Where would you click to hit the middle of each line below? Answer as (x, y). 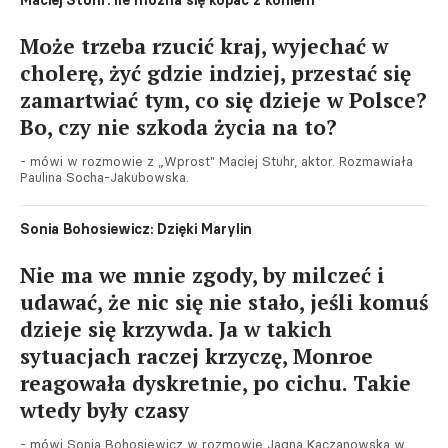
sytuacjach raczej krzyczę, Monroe (196, 356)
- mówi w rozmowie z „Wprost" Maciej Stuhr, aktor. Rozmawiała (216, 161)
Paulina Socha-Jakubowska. (104, 177)
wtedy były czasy (104, 410)
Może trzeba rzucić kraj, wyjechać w (204, 46)
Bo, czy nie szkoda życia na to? (178, 127)
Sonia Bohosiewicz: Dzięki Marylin (136, 229)
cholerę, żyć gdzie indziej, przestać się (215, 73)
